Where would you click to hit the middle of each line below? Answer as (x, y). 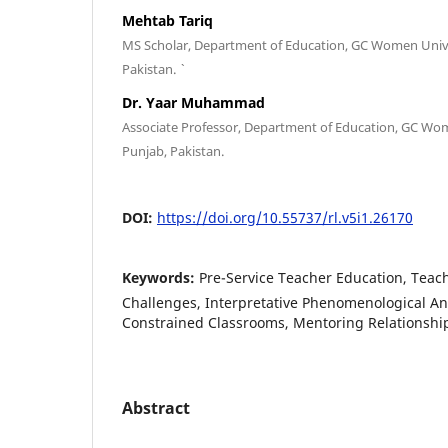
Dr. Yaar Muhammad (193, 103)
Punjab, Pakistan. (173, 151)
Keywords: (160, 278)
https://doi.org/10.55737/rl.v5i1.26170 (285, 218)
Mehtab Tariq (167, 21)
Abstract (156, 408)
